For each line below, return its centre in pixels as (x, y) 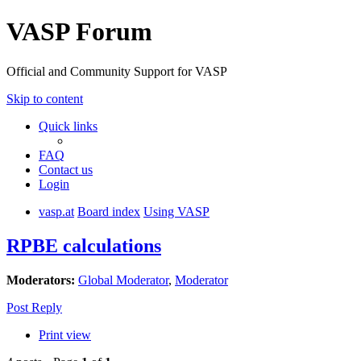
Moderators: (41, 280)
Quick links (68, 126)
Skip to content (45, 98)
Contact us (66, 169)
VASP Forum (79, 32)
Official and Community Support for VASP (117, 71)
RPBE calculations (84, 245)
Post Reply (34, 307)
